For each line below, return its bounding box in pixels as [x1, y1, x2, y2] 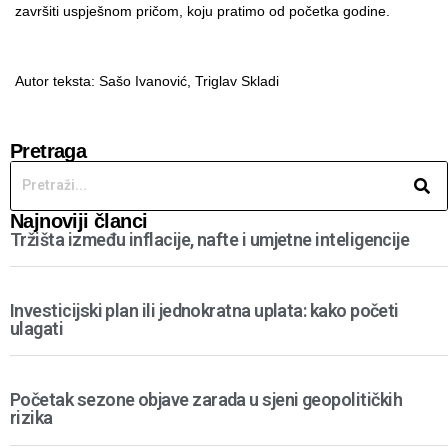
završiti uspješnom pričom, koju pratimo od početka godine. [15, 3, 390, 19]
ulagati [10, 318, 64, 340]
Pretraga [10, 140, 87, 162]
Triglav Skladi [195, 73, 279, 89]
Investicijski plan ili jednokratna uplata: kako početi [10, 300, 399, 322]
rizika [10, 407, 53, 429]
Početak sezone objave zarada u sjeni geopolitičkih [10, 389, 402, 411]
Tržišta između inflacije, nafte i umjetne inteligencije [10, 229, 410, 250]
